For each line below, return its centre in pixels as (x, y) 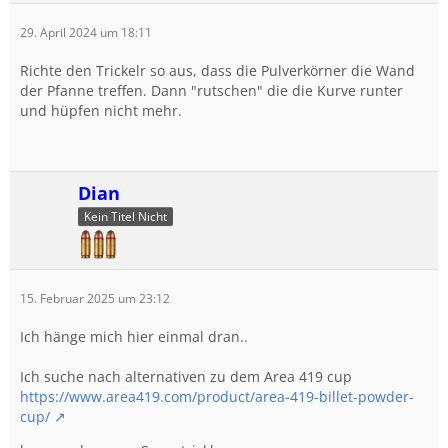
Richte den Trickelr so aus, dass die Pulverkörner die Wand (217, 71)
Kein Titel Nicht (125, 216)
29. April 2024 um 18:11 (86, 33)
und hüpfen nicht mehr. (101, 111)
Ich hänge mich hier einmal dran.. (134, 336)
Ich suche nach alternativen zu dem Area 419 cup (186, 376)
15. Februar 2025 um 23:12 (95, 298)
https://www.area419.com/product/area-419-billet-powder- (217, 396)
